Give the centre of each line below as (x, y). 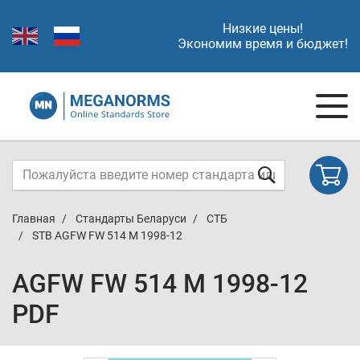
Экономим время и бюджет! (263, 44)
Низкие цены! (263, 29)
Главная (34, 219)
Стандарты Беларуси (131, 219)
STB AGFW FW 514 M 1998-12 (107, 235)
